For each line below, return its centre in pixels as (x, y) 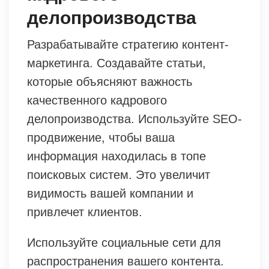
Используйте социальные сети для (124, 242)
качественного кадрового (97, 100)
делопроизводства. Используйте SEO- (134, 119)
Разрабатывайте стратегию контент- (128, 44)
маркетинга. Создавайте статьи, (116, 63)
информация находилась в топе (116, 156)
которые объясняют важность (110, 81)
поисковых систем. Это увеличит (119, 174)
